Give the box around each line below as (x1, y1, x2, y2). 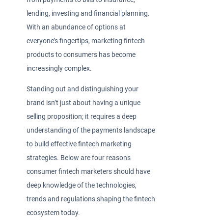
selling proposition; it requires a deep (27, 112, 137, 121)
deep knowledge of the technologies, (27, 181, 137, 190)
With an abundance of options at (27, 23, 126, 31)
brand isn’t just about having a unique (27, 98, 141, 107)
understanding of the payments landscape (27, 126, 156, 135)
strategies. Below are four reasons (27, 153, 131, 162)
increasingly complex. (27, 64, 95, 73)
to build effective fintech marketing (27, 139, 132, 148)
